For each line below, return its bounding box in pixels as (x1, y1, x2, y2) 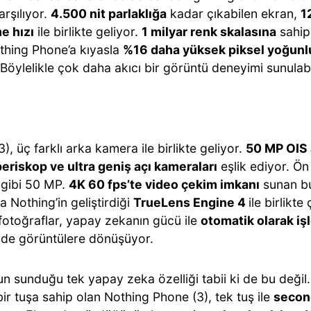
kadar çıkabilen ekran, (167, 6, 301, 21)
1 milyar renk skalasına (142, 24, 276, 39)
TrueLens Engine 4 (133, 195, 249, 210)
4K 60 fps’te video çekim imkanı (69, 177, 260, 192)
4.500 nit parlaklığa (51, 6, 167, 21)
